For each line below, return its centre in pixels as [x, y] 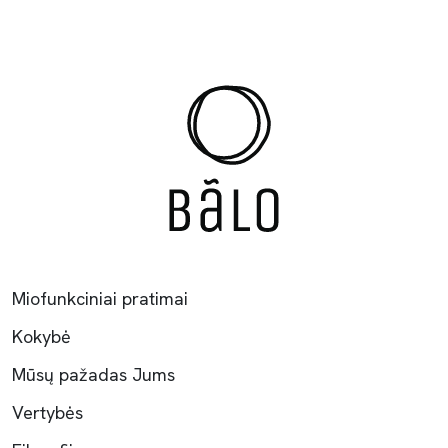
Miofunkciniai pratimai [100, 298]
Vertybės [47, 412]
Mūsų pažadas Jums [93, 374]
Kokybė [41, 336]
